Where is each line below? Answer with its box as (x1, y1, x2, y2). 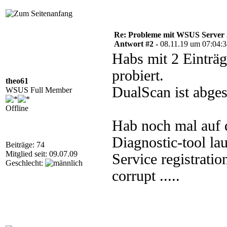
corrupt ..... (112, 168, 180, 184)
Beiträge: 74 (6, 140, 45, 149)
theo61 (6, 77, 28, 85)
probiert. (112, 67, 164, 84)
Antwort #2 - (114, 40, 160, 48)
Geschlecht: (6, 159, 45, 167)
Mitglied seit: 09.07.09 (6, 149, 78, 158)
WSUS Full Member (6, 86, 72, 94)
